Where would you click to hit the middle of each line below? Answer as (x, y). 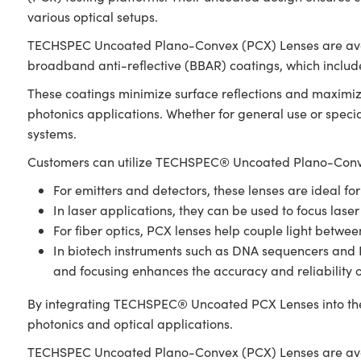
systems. (52, 133)
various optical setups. (94, 17)
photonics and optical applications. (130, 324)
